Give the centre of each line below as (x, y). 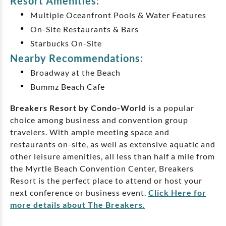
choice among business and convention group (99, 120)
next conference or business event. (79, 193)
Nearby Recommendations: (77, 58)
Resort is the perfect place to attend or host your (106, 181)
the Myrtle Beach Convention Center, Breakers (102, 168)
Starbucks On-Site (66, 43)
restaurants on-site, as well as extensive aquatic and (113, 144)
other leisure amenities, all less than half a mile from (112, 156)
